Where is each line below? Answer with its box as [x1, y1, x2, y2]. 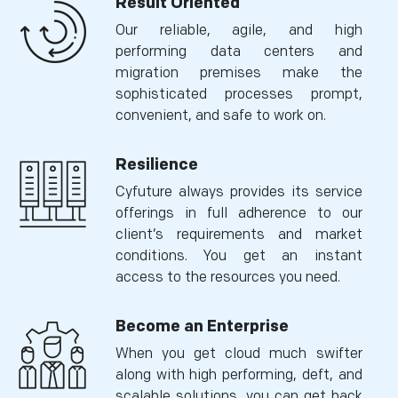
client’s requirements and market [115, 227, 362, 243]
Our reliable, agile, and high [115, 22, 362, 39]
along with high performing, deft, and [115, 367, 362, 384]
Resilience [115, 155, 198, 174]
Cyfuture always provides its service [115, 184, 362, 201]
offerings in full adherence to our [115, 205, 362, 222]
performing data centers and [115, 44, 362, 60]
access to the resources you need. [115, 269, 340, 286]
